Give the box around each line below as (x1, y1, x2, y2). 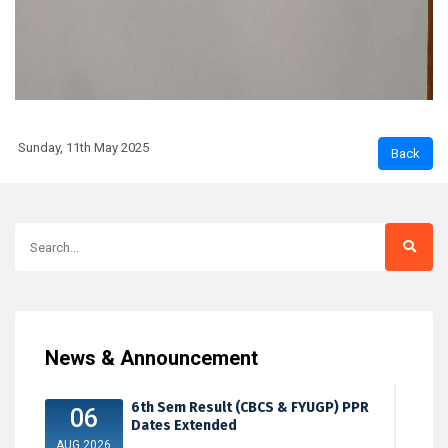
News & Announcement (45, 346, 258, 371)
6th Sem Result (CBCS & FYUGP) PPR (130, 399, 369, 417)
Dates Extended (130, 417, 237, 435)
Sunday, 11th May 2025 (15, 140, 149, 156)
